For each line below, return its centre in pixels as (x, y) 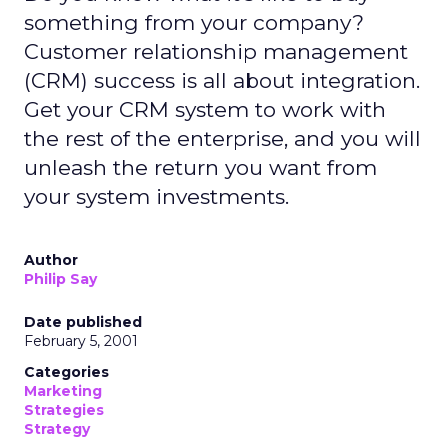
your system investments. (156, 196)
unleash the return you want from (200, 167)
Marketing (63, 391)
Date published (83, 322)
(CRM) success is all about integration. (222, 80)
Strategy (57, 429)
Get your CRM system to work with (205, 109)
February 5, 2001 (81, 341)
